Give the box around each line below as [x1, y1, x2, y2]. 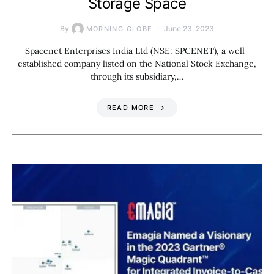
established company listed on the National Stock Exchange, [18, 58, 256, 70]
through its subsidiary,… [91, 71, 183, 83]
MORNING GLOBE [86, 24, 153, 34]
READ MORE [106, 103, 154, 113]
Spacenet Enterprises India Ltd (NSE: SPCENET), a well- [25, 45, 249, 57]
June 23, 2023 [164, 24, 215, 34]
